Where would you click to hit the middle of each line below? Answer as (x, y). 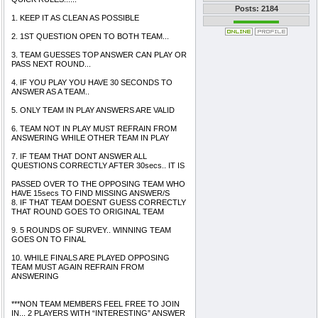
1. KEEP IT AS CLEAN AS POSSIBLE (75, 18)
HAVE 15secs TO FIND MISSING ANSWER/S (91, 193)
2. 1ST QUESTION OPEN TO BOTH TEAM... (90, 36)
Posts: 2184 (256, 9)
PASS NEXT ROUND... (51, 64)
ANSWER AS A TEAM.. (50, 92)
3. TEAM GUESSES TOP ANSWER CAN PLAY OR (99, 55)
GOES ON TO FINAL (49, 239)
